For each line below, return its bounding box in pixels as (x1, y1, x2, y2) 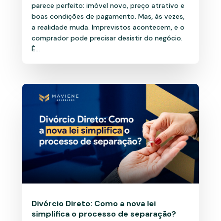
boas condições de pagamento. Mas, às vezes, (31, 11, 184, 21)
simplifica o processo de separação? (31, 209, 176, 220)
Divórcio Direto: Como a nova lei (31, 198, 156, 209)
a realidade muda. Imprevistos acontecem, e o (31, 22, 184, 32)
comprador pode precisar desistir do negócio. (31, 33, 183, 42)
